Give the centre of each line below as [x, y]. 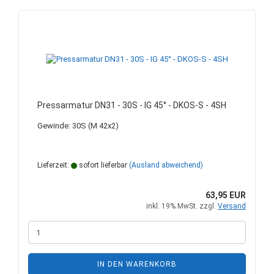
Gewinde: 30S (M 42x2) [78, 126]
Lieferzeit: [54, 165]
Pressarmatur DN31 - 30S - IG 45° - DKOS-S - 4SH [132, 105]
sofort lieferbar [102, 165]
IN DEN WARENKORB [137, 264]
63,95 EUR [226, 195]
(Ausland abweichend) [166, 165]
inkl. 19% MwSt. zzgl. [182, 206]
